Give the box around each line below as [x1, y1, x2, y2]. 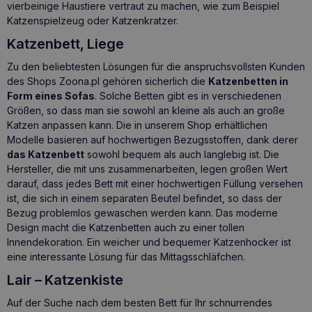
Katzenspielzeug [7, 15, 84, 27]
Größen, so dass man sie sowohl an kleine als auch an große [7, 104, 285, 117]
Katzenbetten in [208, 75, 288, 88]
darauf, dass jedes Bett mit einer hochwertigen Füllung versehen [7, 178, 303, 190]
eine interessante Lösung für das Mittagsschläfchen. [7, 251, 245, 263]
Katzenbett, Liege [7, 35, 124, 52]
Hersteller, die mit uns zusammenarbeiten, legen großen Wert [7, 163, 288, 175]
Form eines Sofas [7, 90, 95, 102]
